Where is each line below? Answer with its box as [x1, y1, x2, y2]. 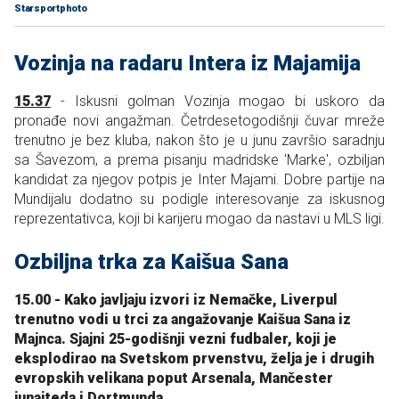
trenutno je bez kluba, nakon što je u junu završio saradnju [14, 131, 385, 149]
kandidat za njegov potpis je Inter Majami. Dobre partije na [14, 170, 385, 188]
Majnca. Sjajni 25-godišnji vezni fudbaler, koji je [14, 330, 337, 347]
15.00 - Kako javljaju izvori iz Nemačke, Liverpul [14, 290, 338, 308]
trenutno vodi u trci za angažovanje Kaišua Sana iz [14, 310, 351, 328]
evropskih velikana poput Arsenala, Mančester [14, 369, 333, 387]
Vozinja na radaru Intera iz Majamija [14, 50, 361, 76]
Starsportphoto [14, 2, 87, 14]
